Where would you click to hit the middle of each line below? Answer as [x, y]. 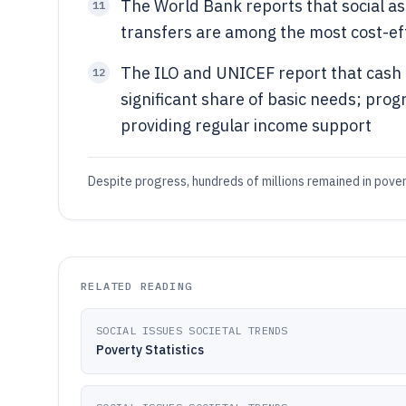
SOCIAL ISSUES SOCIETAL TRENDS [192, 330]
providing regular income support [246, 126]
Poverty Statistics [150, 350]
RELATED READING [136, 286]
